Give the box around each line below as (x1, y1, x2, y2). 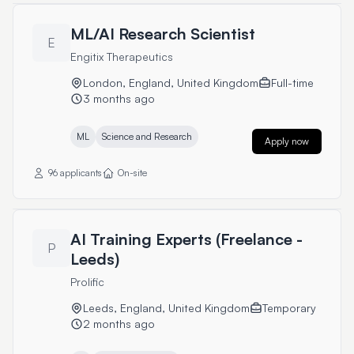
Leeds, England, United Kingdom (83, 301, 250, 314)
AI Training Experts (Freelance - (70, 229, 303, 249)
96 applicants (48, 167, 102, 179)
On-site (118, 167, 147, 179)
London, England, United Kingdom (83, 76, 258, 89)
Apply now (265, 135, 309, 147)
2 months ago (83, 317, 155, 330)
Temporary (262, 301, 316, 314)
